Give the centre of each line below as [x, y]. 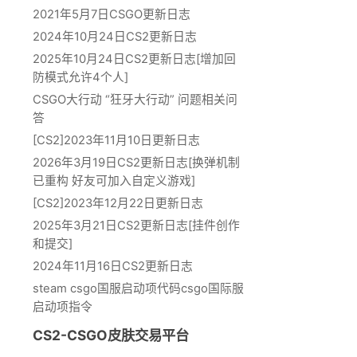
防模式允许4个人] [80, 77]
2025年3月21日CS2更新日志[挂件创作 [136, 225]
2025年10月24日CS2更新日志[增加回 [134, 59]
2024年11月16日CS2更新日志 [113, 266]
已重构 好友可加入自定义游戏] [114, 180]
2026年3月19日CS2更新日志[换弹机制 [136, 162]
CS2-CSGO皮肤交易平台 [111, 335]
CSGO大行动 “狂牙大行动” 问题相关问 [135, 99]
